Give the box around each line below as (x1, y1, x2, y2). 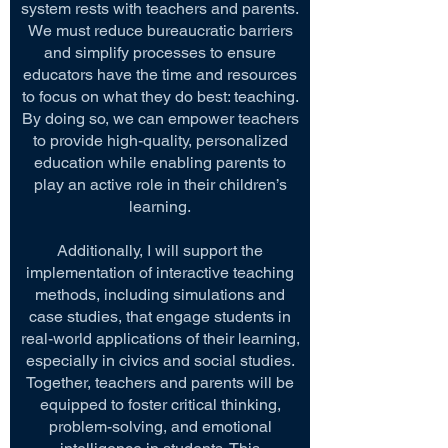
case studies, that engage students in (29, 307, 291, 326)
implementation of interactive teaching (26, 263, 294, 282)
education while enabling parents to (34, 153, 286, 172)
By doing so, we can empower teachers (21, 109, 299, 128)
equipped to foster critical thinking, (39, 395, 281, 414)
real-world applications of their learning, (20, 329, 300, 348)
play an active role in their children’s (33, 175, 287, 194)
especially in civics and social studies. (25, 351, 295, 370)
